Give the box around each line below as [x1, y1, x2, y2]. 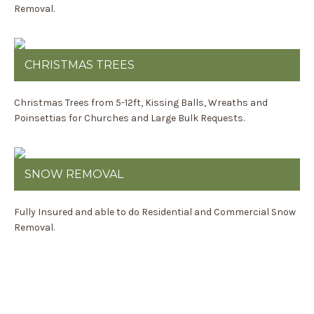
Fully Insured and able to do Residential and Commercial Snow [14, 206, 296, 218]
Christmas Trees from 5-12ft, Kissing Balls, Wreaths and [14, 97, 268, 109]
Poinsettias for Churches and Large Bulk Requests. [14, 112, 245, 124]
